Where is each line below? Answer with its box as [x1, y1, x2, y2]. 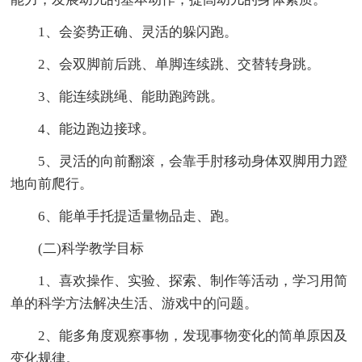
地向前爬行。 [11, 175, 94, 192]
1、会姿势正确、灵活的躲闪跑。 [11, 23, 238, 40]
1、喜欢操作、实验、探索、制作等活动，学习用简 [11, 272, 348, 288]
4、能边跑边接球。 [11, 120, 156, 137]
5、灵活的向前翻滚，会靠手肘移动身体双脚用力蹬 [11, 153, 348, 169]
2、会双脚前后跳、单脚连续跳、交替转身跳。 [11, 56, 321, 72]
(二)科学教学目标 [11, 240, 145, 256]
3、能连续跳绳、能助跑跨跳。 [11, 88, 225, 104]
